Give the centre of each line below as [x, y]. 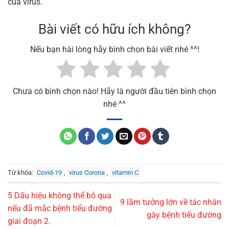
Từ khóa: [21, 173]
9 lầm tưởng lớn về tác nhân [171, 202]
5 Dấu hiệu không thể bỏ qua [60, 196]
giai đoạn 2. [29, 221]
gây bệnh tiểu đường [184, 215]
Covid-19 [49, 173]
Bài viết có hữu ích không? [114, 29]
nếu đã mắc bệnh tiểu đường [60, 209]
